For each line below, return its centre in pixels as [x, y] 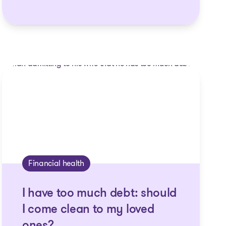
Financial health [56, 163]
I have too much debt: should [99, 194]
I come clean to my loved [88, 210]
